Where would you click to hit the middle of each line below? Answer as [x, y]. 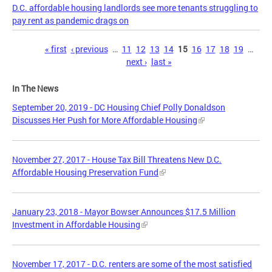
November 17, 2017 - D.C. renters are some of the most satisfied [132, 264]
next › [136, 61]
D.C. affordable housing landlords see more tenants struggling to [135, 7]
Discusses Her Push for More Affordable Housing [105, 120]
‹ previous [89, 49]
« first [56, 49]
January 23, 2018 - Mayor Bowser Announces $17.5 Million [124, 212]
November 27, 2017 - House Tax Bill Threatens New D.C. [117, 160]
